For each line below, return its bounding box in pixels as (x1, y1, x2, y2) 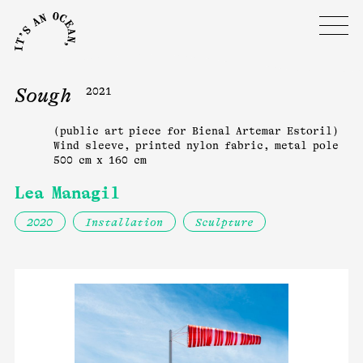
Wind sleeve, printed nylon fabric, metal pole (53, 139, 340, 152)
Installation (85, 216, 164, 228)
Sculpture (194, 216, 254, 228)
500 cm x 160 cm (53, 154, 147, 166)
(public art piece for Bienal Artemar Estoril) (53, 125, 340, 137)
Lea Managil (15, 183, 120, 203)
